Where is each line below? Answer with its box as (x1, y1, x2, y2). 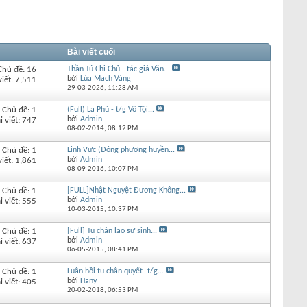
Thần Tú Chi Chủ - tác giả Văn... (66, 64, 170, 73)
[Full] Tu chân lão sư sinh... (66, 226, 157, 235)
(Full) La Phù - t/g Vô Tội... (66, 105, 154, 114)
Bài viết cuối (66, 47, 115, 57)
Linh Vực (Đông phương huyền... (66, 145, 175, 154)
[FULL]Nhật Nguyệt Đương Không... (66, 186, 186, 195)
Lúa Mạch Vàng (79, 74, 131, 83)
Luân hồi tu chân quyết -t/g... (66, 267, 164, 275)
